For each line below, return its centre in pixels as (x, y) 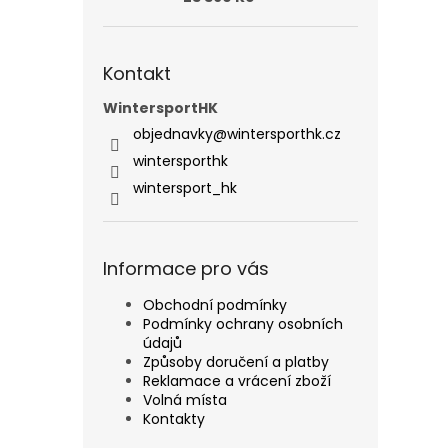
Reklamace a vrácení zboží (237, 381)
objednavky (173, 134)
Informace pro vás (186, 269)
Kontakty (174, 419)
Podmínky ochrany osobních (243, 324)
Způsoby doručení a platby (236, 362)
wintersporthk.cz (284, 134)
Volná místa (185, 400)
